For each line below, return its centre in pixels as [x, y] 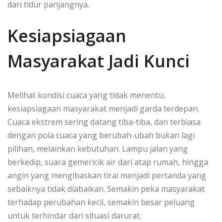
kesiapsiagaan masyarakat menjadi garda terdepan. [103, 109]
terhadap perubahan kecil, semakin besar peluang [101, 202]
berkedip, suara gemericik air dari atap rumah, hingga [108, 162]
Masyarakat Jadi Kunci [99, 61]
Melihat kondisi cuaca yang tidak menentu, [86, 95]
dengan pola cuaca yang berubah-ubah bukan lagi [101, 136]
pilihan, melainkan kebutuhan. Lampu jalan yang [98, 149]
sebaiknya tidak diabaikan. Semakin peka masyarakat [106, 189]
